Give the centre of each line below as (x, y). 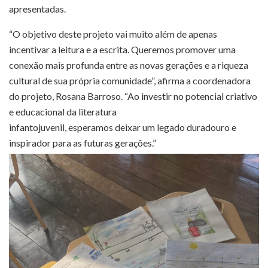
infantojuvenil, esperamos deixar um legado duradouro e (123, 127)
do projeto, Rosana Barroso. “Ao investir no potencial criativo (133, 96)
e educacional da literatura (63, 111)
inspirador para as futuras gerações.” (83, 142)
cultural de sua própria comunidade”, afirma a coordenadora (130, 80)
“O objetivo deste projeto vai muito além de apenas (113, 33)
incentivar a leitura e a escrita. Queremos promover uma (122, 49)
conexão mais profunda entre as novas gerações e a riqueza (129, 65)
